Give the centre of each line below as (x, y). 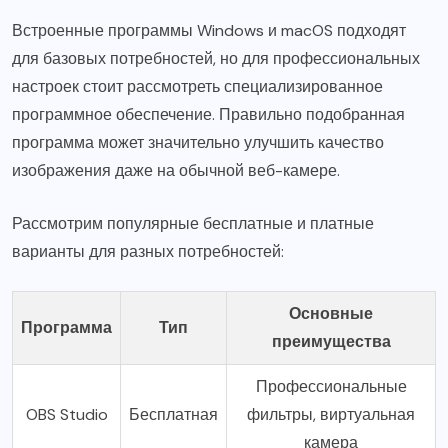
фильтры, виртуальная (331, 415)
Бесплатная (173, 415)
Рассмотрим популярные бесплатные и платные (193, 224)
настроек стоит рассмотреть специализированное (197, 87)
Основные (331, 314)
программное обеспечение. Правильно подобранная (208, 115)
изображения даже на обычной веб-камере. (176, 171)
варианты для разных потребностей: (148, 252)
